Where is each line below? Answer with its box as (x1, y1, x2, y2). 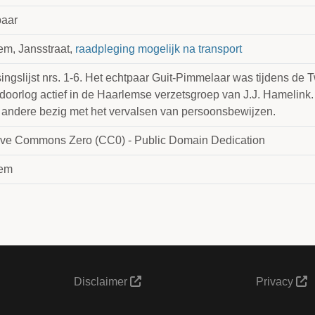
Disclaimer (74, 276, 131, 288)
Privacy (255, 276, 296, 288)
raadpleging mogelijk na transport (75, 43, 242, 56)
